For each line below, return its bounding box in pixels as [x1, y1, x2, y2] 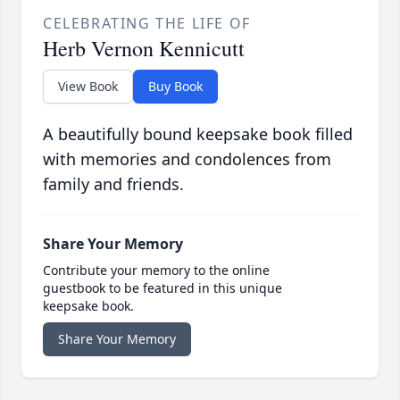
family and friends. [43, 172, 184, 195]
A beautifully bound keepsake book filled [43, 122, 353, 145]
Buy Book [148, 77, 203, 95]
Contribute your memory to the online [43, 261, 270, 279]
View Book [58, 77, 118, 95]
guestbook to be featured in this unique [43, 279, 282, 296]
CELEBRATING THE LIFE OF [43, 12, 251, 33]
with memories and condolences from [43, 147, 331, 170]
